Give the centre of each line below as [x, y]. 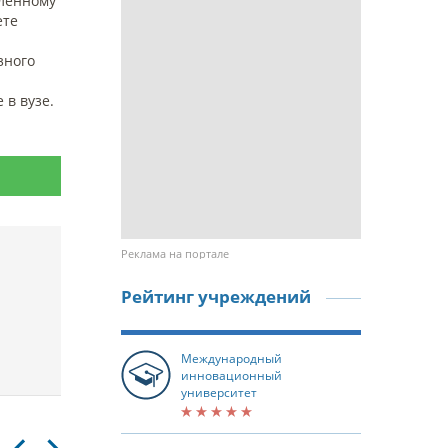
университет [219, 392]
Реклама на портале [175, 253]
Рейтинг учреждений [216, 296]
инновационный [231, 375]
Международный [231, 358]
